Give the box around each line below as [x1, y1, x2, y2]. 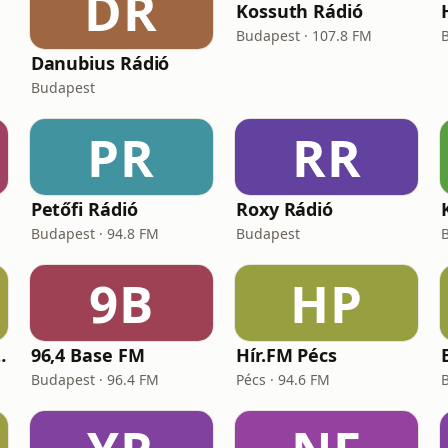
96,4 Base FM [30, 343, 145, 367]
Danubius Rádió [30, 51, 170, 75]
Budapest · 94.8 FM [30, 224, 159, 243]
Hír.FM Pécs [235, 343, 337, 367]
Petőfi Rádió [30, 197, 138, 221]
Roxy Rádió [235, 197, 334, 221]
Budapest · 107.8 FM [235, 26, 372, 45]
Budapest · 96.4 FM [30, 370, 159, 389]
